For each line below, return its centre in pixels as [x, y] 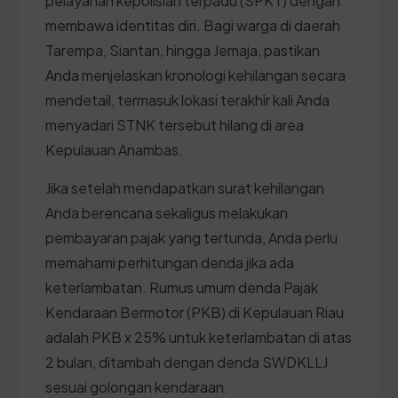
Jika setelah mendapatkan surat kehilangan [185, 187]
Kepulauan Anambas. [114, 149]
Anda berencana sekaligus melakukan [167, 212]
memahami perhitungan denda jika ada [170, 262]
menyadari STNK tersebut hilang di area [175, 124]
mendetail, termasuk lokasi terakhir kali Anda [187, 99]
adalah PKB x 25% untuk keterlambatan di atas [199, 337]
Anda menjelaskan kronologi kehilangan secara [195, 75]
